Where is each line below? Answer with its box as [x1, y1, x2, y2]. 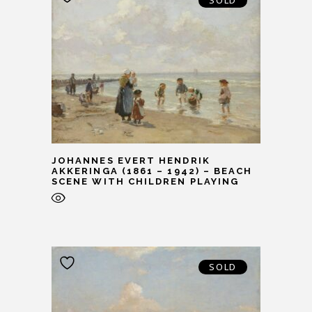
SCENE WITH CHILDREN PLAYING [52, 176, 240, 187]
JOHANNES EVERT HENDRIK [52, 155, 210, 166]
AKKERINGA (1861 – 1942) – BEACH [52, 166, 253, 177]
